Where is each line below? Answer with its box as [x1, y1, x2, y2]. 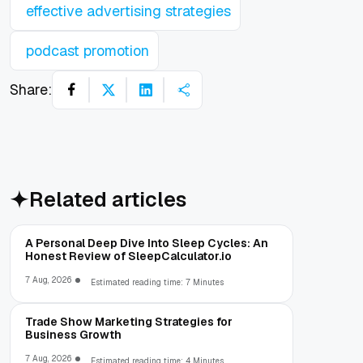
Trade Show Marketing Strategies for [25, 314, 233, 329]
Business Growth [25, 327, 122, 342]
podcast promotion [26, 41, 149, 60]
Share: [10, 80, 52, 100]
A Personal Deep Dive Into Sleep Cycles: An [25, 235, 268, 250]
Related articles [29, 186, 186, 212]
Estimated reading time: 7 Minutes [91, 276, 224, 288]
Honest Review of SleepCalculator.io [25, 248, 232, 263]
